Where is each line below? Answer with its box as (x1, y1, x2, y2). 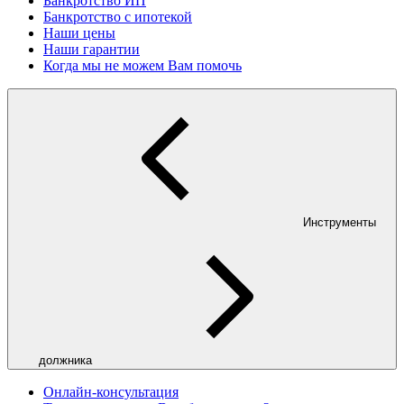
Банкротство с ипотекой (43, 8, 192, 24)
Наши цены (43, 24, 115, 41)
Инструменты (302, 215, 376, 229)
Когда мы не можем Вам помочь (43, 57, 242, 73)
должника (38, 353, 92, 367)
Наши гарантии (43, 41, 140, 57)
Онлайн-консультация (43, 383, 179, 399)
